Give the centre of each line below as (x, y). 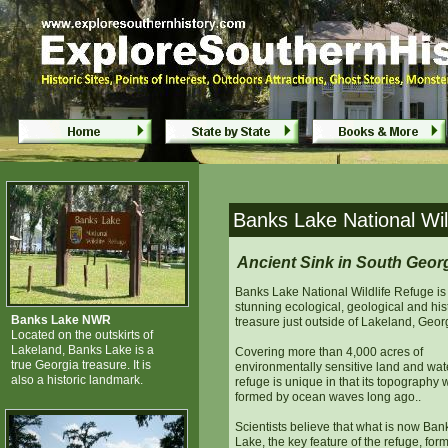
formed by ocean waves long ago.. (328, 397)
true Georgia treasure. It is (81, 365)
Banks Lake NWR (61, 320)
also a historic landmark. (77, 380)
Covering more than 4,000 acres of (329, 352)
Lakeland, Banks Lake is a (82, 350)
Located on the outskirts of (82, 335)
